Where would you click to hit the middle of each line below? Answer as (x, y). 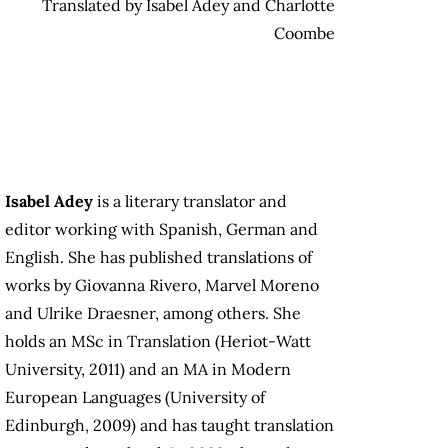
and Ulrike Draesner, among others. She (153, 313)
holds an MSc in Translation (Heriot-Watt (158, 341)
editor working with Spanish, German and (161, 229)
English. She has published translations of (158, 257)
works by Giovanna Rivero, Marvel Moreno (162, 285)
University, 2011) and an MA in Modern (148, 369)
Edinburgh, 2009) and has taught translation (169, 425)
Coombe (304, 33)
